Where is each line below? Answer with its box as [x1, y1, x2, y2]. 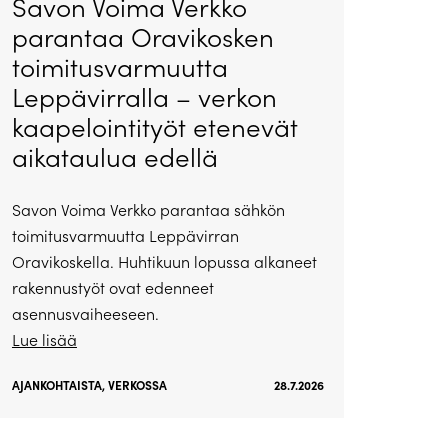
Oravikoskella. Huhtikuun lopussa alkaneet [11, 251, 317, 273]
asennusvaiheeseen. [11, 303, 159, 325]
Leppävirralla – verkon [11, 79, 277, 115]
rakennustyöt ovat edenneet [11, 277, 214, 299]
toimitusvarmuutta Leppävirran [11, 225, 239, 247]
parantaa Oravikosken [11, 19, 274, 55]
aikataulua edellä [11, 139, 218, 175]
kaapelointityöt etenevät [11, 109, 298, 145]
